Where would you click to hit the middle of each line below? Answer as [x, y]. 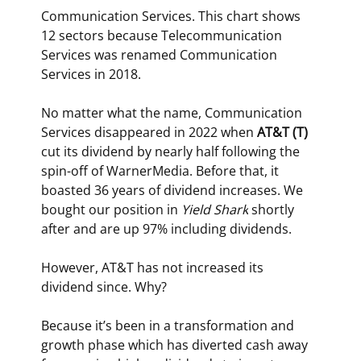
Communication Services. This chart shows [172, 16]
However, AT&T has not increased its [154, 267]
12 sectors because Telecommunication [163, 35]
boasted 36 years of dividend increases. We [173, 190]
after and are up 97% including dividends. [166, 228]
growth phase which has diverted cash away [176, 344]
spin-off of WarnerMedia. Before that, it [161, 170]
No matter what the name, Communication [173, 112]
